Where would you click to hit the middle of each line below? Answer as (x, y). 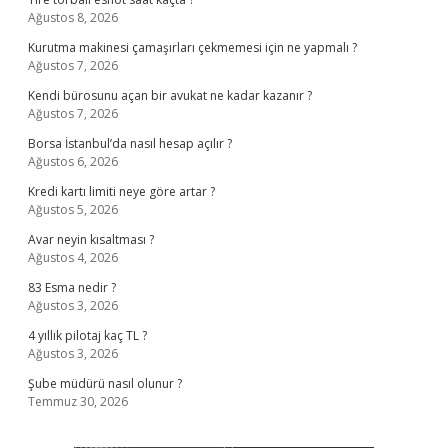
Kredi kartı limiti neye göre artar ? (121, 191)
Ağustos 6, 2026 (73, 161)
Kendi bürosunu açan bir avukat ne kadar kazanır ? (170, 95)
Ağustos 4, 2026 (73, 257)
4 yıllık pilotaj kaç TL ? (87, 335)
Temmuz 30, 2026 (78, 401)
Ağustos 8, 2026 (73, 17)
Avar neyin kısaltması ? (91, 239)
